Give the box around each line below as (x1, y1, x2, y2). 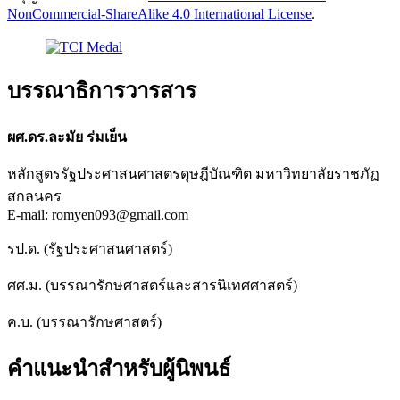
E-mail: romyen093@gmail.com (7, 207, 188, 223)
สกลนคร (7, 188, 65, 204)
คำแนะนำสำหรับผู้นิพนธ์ (7, 356, 231, 380)
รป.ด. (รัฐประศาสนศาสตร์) (7, 241, 172, 257)
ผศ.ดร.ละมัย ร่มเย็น (7, 129, 127, 146)
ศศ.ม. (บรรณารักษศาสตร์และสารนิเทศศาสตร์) (7, 278, 297, 294)
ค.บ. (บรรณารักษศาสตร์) (7, 314, 162, 330)
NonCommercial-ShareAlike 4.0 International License (7, 6, 312, 22)
